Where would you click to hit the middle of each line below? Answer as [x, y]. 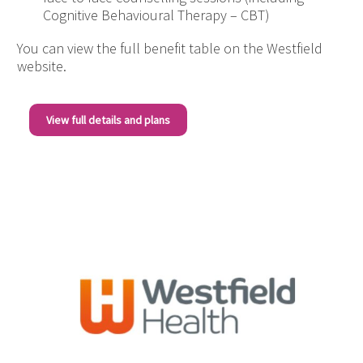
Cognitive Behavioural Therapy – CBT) [156, 15]
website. [42, 66]
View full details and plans [108, 120]
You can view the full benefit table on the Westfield [170, 49]
